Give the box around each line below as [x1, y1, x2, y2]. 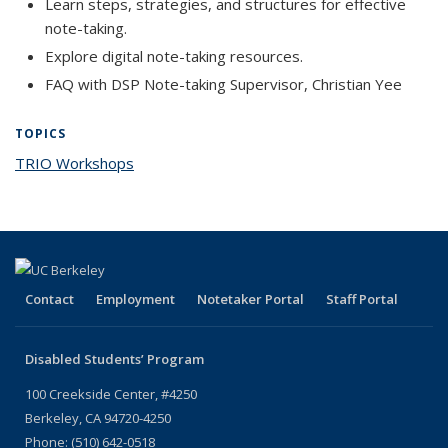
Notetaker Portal [197, 289, 304, 308]
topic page [134, 153, 207, 173]
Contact [25, 289, 74, 308]
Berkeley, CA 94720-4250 [25, 408, 171, 427]
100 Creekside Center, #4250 [25, 384, 197, 403]
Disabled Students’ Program [25, 349, 204, 368]
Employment [96, 289, 175, 308]
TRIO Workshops [15, 153, 134, 173]
